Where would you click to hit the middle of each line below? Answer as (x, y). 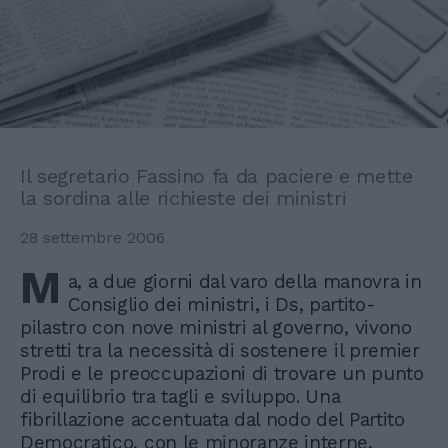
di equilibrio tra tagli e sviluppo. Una (180, 397)
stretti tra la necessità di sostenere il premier (220, 351)
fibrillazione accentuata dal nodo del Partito (212, 420)
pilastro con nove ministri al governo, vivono (216, 328)
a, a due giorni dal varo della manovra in (244, 282)
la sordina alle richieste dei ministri (183, 198)
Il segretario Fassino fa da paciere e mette (216, 176)
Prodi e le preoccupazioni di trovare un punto (222, 374)
